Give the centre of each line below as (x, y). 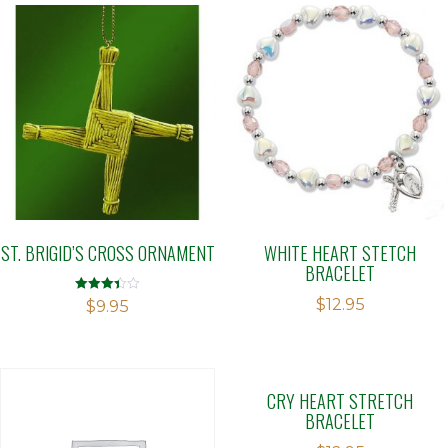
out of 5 (94, 324)
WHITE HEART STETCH (340, 252)
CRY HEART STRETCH (340, 400)
